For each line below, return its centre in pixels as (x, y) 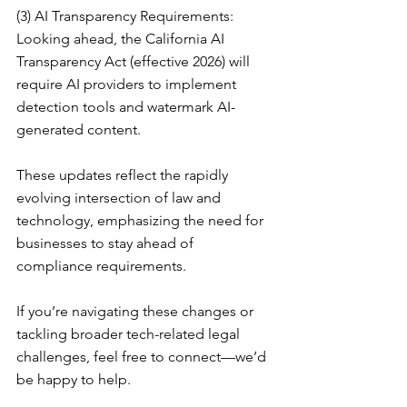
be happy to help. (74, 380)
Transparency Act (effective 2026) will (135, 62)
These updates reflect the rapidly (124, 175)
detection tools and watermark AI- (126, 107)
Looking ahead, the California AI (122, 39)
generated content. (79, 130)
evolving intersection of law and (120, 198)
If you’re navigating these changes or (137, 312)
